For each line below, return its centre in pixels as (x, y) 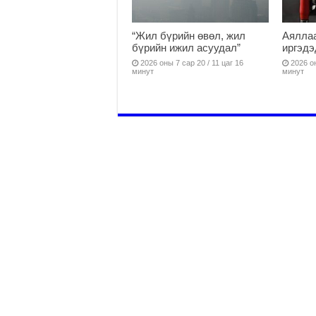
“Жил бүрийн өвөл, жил (189, 35)
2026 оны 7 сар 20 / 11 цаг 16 (192, 62)
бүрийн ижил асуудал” (186, 47)
